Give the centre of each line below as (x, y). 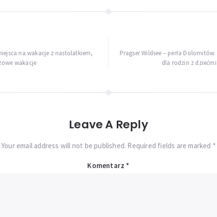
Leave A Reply (108, 125)
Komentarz (107, 166)
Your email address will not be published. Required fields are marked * (108, 146)
